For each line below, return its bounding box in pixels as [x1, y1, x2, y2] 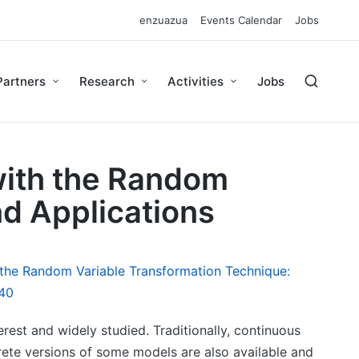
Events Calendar [200, 14, 282, 26]
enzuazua [139, 14, 188, 26]
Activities [167, 74, 224, 89]
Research [79, 74, 135, 89]
